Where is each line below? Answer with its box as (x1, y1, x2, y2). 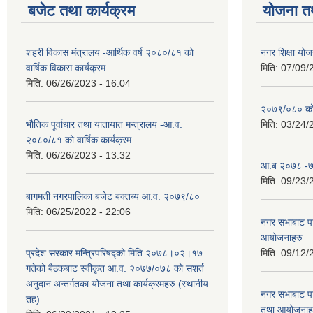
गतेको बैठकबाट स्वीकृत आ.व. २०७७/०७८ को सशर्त (26, 263, 204, 274)
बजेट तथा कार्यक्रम (28, 2, 135, 20)
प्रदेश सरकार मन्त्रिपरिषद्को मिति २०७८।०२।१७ (26, 247, 203, 259)
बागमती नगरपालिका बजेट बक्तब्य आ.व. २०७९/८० (26, 191, 200, 202)
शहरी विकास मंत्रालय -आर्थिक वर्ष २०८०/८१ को (26, 47, 194, 58)
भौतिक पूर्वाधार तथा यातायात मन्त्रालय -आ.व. (26, 119, 182, 130)
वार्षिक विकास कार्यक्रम (26, 62, 105, 73)
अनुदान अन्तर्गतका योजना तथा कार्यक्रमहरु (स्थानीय (26, 278, 208, 289)
